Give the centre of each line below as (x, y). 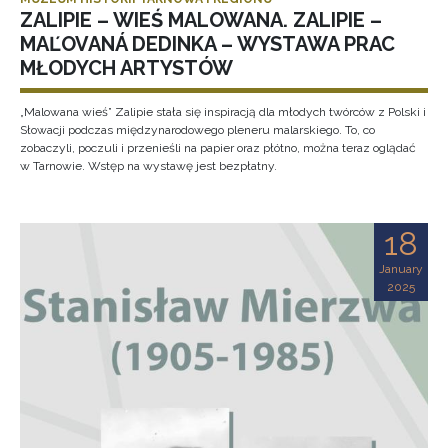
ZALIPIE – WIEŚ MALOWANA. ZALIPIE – (201, 20)
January (401, 269)
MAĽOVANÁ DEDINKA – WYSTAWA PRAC (207, 44)
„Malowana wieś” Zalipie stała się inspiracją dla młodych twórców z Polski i (223, 112)
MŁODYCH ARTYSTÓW (126, 68)
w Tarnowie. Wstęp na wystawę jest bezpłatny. (148, 166)
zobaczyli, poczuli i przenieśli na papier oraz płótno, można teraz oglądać (218, 148)
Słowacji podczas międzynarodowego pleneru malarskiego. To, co (197, 130)
